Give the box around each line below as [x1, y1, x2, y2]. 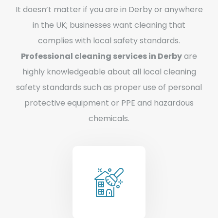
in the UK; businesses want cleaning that [33, 19, 185, 31]
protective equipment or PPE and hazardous [24, 97, 194, 109]
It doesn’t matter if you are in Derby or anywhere [15, 3, 203, 15]
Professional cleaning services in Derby [21, 50, 182, 62]
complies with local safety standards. [38, 35, 180, 46]
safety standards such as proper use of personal [16, 81, 202, 93]
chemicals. [89, 112, 129, 124]
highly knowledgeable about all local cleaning [22, 66, 196, 77]
